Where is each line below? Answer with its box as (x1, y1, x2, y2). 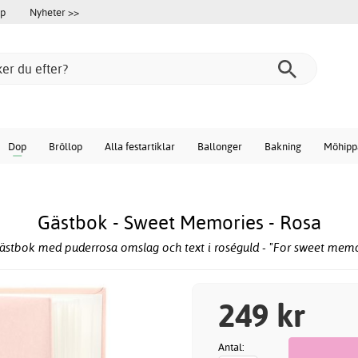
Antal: (218, 340, 245, 353)
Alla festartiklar (105, 140, 175, 153)
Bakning (265, 140, 301, 153)
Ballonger (197, 140, 242, 153)
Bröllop (49, 140, 82, 153)
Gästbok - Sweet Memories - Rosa (37, 210, 321, 235)
